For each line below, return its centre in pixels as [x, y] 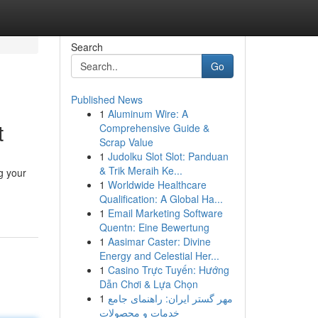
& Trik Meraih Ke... [141, 170]
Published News [106, 99]
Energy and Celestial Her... [159, 256]
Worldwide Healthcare [157, 185]
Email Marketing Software [165, 213]
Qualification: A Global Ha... [161, 199]
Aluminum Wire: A [148, 114]
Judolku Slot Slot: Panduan [168, 156]
